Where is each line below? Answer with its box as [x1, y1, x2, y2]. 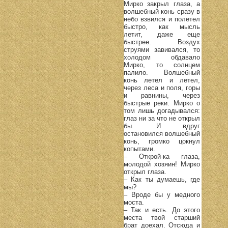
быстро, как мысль [124, 22, 200, 31]
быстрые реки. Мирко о [124, 99, 200, 107]
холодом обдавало [124, 53, 200, 61]
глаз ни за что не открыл [124, 114, 200, 122]
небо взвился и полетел [124, 15, 200, 23]
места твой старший [124, 213, 200, 221]
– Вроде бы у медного [124, 190, 200, 198]
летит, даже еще [124, 30, 200, 38]
